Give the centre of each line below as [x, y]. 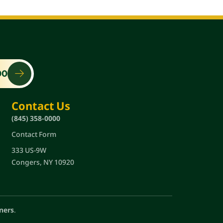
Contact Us [41, 105]
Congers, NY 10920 [43, 162]
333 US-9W [29, 150]
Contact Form [34, 134]
